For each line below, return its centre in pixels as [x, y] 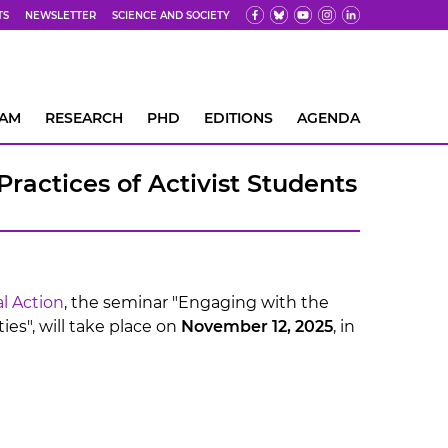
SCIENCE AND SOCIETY [171, 15]
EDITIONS [238, 118]
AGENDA [328, 118]
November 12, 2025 [257, 326]
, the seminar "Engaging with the [196, 302]
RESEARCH [84, 118]
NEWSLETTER [60, 15]
